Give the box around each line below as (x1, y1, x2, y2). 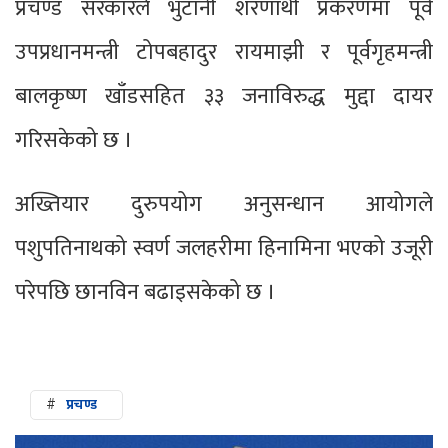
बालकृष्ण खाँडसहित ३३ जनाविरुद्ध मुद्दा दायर (15, 78, 433, 116)
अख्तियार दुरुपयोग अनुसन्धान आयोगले (15, 186, 433, 224)
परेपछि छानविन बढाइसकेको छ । (15, 274, 276, 312)
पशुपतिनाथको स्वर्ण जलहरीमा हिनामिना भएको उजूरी (15, 230, 433, 268)
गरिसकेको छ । (15, 122, 133, 160)
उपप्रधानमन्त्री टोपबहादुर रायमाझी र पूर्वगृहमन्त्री (15, 34, 433, 72)
